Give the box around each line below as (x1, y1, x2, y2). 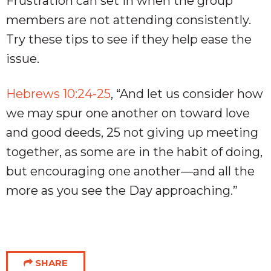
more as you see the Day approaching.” (6, 183, 238, 198)
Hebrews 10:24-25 (6, 86, 111, 101)
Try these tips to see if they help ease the (6, 31, 252, 47)
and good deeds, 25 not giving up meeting (6, 125, 258, 140)
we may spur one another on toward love (6, 105, 250, 120)
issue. (6, 51, 39, 66)
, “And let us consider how (111, 86, 263, 101)
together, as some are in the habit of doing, (6, 144, 263, 159)
